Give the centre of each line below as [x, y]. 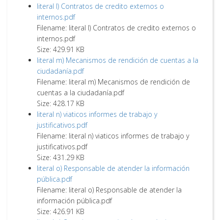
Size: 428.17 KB [61, 103]
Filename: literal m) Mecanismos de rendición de [113, 82]
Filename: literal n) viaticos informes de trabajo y [113, 136]
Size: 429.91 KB [61, 49]
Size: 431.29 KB [61, 157]
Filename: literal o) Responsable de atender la [109, 190]
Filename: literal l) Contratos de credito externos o [116, 28]
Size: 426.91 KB [61, 211]
